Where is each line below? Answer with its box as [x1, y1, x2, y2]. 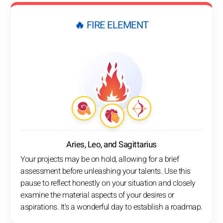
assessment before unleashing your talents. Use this [20, 165, 191, 178]
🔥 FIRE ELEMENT [74, 18, 149, 33]
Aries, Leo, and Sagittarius [66, 138, 157, 151]
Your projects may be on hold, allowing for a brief [20, 153, 179, 166]
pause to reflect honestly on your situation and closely [20, 177, 196, 190]
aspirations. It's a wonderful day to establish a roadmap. [20, 201, 203, 214]
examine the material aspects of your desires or [20, 189, 174, 202]
